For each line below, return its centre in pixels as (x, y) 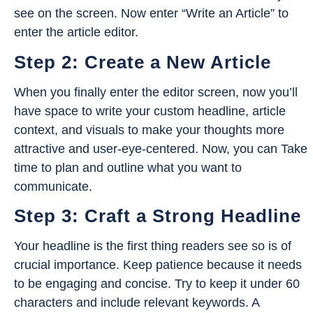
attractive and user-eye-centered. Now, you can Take (161, 148)
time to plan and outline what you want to (128, 167)
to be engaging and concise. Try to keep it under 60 (157, 283)
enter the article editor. (76, 32)
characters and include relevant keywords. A (137, 302)
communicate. (53, 186)
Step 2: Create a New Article (143, 62)
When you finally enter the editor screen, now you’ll (156, 92)
